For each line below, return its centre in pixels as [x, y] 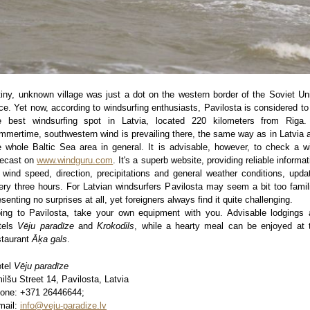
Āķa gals [49, 239]
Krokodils [116, 226]
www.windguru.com [75, 160]
